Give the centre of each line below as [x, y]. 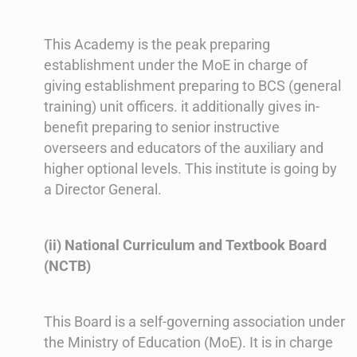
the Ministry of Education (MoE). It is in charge [188, 342]
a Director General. [103, 189]
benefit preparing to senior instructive [162, 127]
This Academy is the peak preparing [157, 44]
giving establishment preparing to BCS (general [192, 85]
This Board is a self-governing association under [194, 321]
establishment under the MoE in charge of [176, 65]
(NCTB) [67, 265]
